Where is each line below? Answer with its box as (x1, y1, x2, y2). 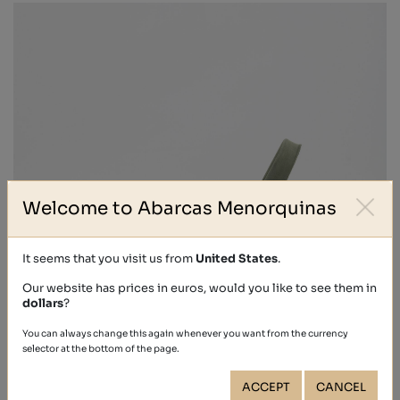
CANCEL (316, 379, 366, 395)
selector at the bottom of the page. (22, 342, 179, 354)
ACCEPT (242, 379, 290, 395)
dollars (22, 296, 63, 311)
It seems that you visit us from (22, 251, 196, 266)
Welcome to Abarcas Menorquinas (22, 196, 337, 220)
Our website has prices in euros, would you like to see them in (22, 280, 377, 296)
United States (196, 251, 278, 266)
